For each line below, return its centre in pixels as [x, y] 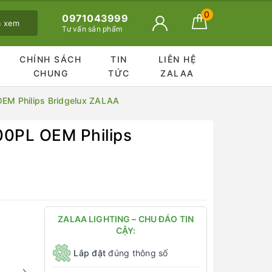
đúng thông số [137, 253]
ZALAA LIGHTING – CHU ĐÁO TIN [126, 219]
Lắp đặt [90, 253]
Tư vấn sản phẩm [92, 29]
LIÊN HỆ [177, 59]
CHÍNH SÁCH [51, 59]
